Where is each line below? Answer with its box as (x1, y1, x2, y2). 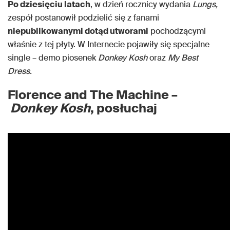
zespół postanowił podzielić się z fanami (8, 12, 159, 23)
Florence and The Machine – (8, 87, 178, 103)
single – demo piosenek (8, 52, 98, 63)
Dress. (8, 66, 32, 76)
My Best (168, 52, 198, 63)
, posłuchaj (90, 100, 157, 116)
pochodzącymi (148, 26, 206, 36)
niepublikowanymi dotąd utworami (8, 26, 148, 36)
